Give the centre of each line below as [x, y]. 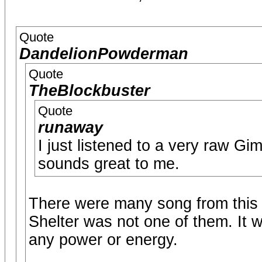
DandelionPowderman [104, 54]
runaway [70, 127]
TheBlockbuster [89, 91]
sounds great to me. [109, 164]
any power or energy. [103, 240]
